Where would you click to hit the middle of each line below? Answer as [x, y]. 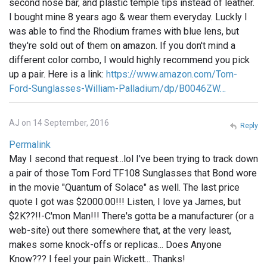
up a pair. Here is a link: [58, 74]
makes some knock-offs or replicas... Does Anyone [115, 245]
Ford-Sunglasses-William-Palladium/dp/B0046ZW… [117, 89]
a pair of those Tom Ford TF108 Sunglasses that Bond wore [133, 173]
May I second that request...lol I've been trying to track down [133, 159]
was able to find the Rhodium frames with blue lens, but [124, 32]
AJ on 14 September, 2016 [59, 123]
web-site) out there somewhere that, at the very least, [120, 231]
